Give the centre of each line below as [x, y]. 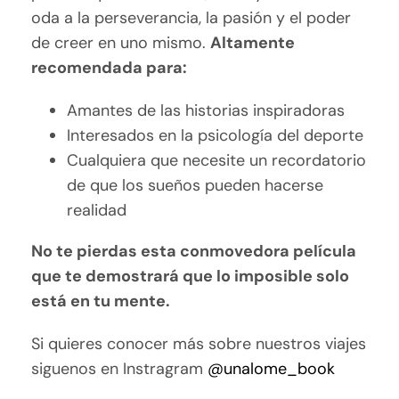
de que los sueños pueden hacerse [195, 186]
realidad [97, 211]
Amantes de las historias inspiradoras [206, 111]
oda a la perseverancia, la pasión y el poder [191, 18]
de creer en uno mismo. [121, 43]
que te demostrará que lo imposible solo [191, 277]
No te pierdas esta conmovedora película [194, 252]
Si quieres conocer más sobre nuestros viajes [199, 344]
